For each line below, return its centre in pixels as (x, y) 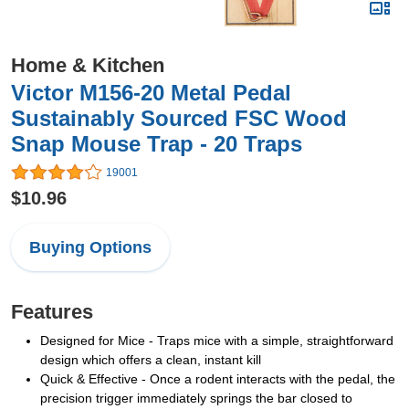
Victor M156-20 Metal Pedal (151, 93)
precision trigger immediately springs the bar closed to (196, 399)
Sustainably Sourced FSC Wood (179, 118)
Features (52, 312)
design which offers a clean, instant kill (151, 360)
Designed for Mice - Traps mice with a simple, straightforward (217, 341)
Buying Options (90, 248)
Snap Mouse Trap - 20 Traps (157, 144)
